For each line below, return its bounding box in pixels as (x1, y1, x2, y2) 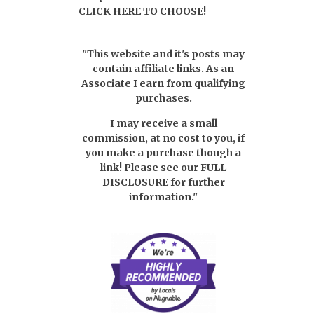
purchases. (135, 92, 192, 105)
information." (129, 191, 198, 204)
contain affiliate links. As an (93, 62, 235, 76)
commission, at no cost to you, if (82, 132, 245, 145)
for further (168, 176, 225, 189)
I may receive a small (109, 117, 217, 130)
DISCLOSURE (102, 176, 168, 189)
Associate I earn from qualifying (81, 77, 246, 90)
